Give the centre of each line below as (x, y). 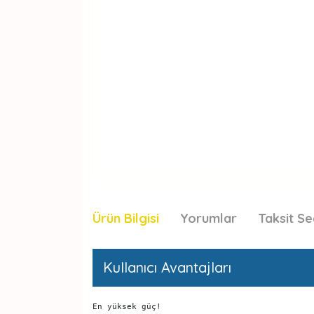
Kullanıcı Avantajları (167, 267)
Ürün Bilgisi (126, 218)
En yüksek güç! (127, 306)
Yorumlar (209, 218)
